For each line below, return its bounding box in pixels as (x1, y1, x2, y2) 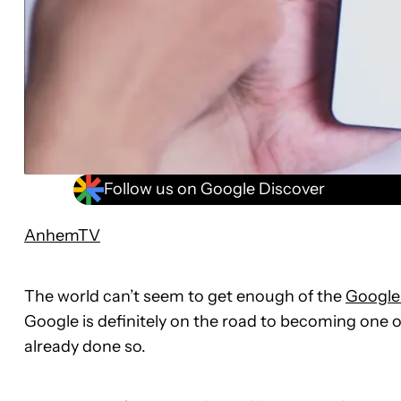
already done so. (24, 336, 146, 356)
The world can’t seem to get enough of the (24, 286, 346, 306)
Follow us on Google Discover (104, 179, 325, 200)
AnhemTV (24, 225, 100, 245)
